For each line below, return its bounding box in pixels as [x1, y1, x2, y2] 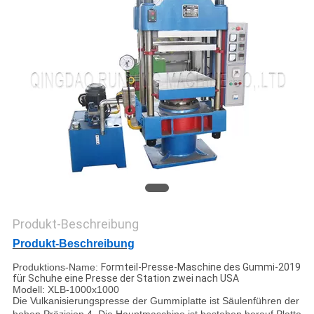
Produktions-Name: [12, 261, 98, 273]
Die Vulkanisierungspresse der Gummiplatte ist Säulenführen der [12, 295, 299, 307]
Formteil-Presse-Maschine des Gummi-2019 [100, 261, 301, 273]
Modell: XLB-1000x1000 [12, 284, 119, 296]
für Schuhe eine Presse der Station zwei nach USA [12, 273, 239, 285]
